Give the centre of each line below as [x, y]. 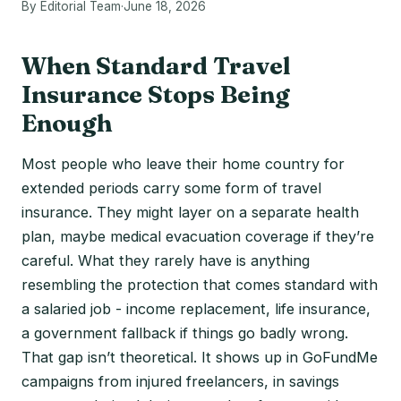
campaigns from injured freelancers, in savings [180, 381]
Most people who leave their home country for [183, 163]
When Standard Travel [156, 65]
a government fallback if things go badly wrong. [185, 333]
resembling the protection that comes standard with [200, 284]
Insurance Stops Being [156, 94]
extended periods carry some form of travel [171, 188]
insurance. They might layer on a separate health [190, 212]
